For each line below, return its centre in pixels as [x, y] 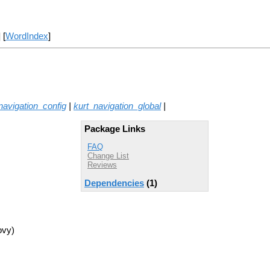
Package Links [115, 129]
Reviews [102, 165]
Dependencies [114, 183]
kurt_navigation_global [117, 106]
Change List [108, 156]
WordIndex [27, 36]
